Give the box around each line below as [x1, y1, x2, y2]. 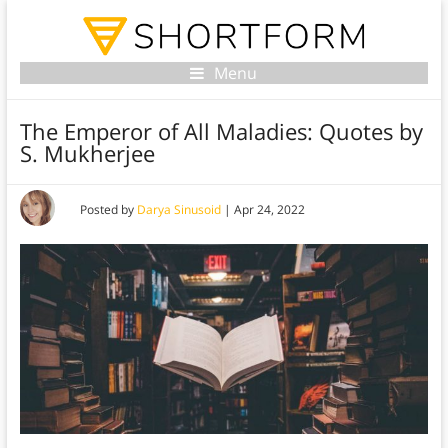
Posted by [79, 201, 137, 219]
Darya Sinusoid [136, 201, 221, 219]
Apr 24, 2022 [233, 201, 305, 219]
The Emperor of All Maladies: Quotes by [19, 116, 423, 147]
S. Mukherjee [19, 138, 155, 169]
